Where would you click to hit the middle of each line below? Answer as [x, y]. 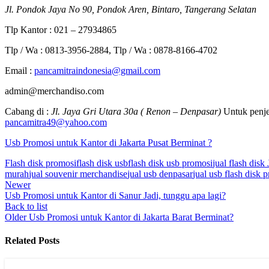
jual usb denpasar [160, 174]
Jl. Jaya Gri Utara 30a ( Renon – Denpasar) [137, 111]
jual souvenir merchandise [78, 174]
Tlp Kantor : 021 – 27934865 [61, 29]
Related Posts [32, 241]
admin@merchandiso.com [54, 91]
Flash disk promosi [41, 163]
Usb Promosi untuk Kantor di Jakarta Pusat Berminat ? [108, 142]
